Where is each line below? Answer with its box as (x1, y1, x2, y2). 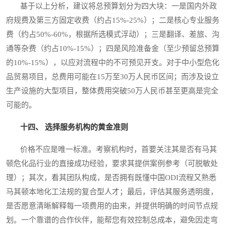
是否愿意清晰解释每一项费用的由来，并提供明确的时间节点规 (6, 201, 218, 210)
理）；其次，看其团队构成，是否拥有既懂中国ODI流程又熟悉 (6, 173, 216, 182)
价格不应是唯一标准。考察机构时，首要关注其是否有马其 (6, 145, 217, 153)
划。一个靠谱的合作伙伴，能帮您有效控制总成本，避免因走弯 (6, 215, 218, 224)
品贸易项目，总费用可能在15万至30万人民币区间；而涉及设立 (6, 72, 219, 81)
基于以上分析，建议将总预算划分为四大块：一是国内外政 (6, 2, 217, 10)
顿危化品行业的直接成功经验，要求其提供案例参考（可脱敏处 (6, 159, 218, 167)
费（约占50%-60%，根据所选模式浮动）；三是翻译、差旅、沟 (6, 30, 219, 38)
